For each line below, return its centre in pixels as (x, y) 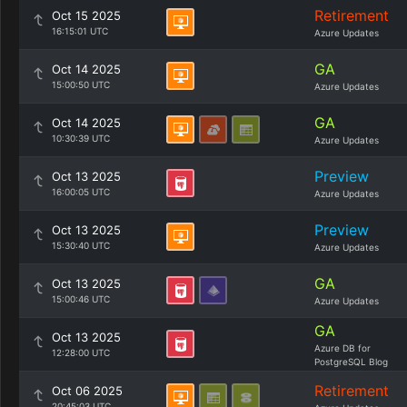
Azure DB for (342, 348)
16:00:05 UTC (81, 192)
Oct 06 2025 (87, 391)
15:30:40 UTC (81, 245)
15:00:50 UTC (81, 84)
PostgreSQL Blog (351, 362)
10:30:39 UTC (81, 138)
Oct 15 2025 (86, 15)
